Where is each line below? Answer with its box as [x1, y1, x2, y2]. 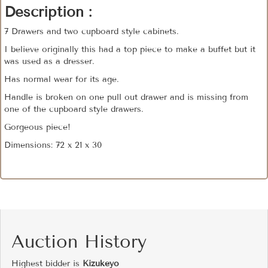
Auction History [11, 231, 147, 253]
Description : [4, 3, 92, 21]
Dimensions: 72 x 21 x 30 [4, 140, 102, 151]
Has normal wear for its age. [4, 74, 119, 85]
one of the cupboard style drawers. [4, 104, 147, 115]
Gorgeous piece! [4, 122, 71, 133]
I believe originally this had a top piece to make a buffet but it [4, 44, 255, 55]
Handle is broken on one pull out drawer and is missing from [4, 92, 248, 103]
